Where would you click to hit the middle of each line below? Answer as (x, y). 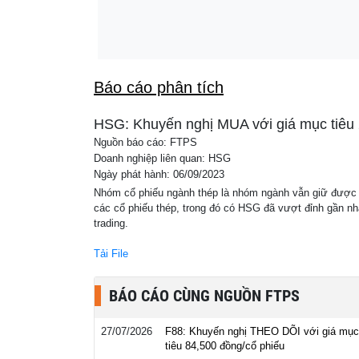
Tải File (111, 254)
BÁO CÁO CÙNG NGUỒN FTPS (204, 296)
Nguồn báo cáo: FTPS (145, 143)
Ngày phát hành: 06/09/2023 (159, 175)
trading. (111, 223)
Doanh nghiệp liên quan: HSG (162, 159)
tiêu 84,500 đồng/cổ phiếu (225, 346)
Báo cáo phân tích (159, 87)
